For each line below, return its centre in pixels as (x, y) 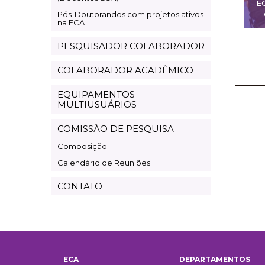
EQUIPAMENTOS (96, 94)
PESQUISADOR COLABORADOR (131, 46)
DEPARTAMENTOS (215, 259)
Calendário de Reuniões (104, 162)
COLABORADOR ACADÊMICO (125, 70)
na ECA (71, 22)
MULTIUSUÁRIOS (97, 104)
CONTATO (80, 186)
